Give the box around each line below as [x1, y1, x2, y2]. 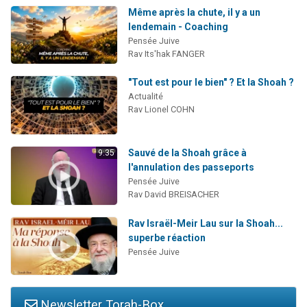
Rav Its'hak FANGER [127, 48, 205, 59]
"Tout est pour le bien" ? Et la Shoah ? [127, 77, 294, 88]
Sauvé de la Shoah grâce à [127, 147, 247, 158]
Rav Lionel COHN [127, 104, 195, 115]
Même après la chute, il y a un [127, 6, 260, 18]
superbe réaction [127, 232, 206, 243]
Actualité [127, 91, 163, 102]
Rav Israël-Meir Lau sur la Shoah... [127, 217, 283, 229]
